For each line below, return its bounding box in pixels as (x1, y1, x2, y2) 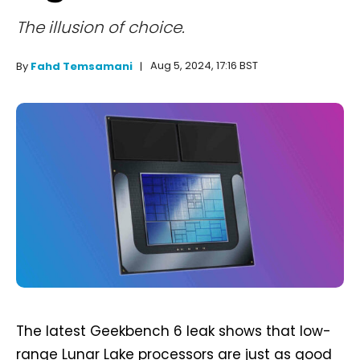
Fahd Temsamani (31, 59, 133, 75)
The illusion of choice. (16, 16, 185, 39)
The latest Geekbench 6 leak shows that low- (16, 321, 331, 341)
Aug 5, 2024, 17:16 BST (150, 58, 258, 74)
